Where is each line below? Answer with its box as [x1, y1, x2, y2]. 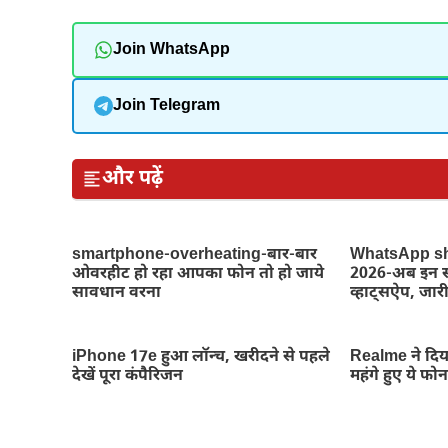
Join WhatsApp [112, 39, 230, 61]
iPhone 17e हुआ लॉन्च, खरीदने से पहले [72, 346, 330, 368]
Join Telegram [112, 95, 220, 117]
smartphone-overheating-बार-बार [72, 244, 317, 266]
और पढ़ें [102, 166, 163, 192]
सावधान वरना [72, 282, 161, 304]
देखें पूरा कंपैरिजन [72, 365, 183, 387]
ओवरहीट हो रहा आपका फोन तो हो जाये [72, 263, 324, 285]
